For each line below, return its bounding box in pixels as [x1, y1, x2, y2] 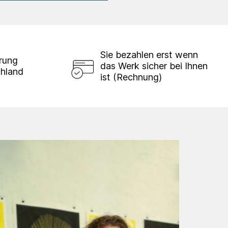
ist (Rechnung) [100, 71, 162, 82]
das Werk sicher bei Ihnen [100, 60, 208, 71]
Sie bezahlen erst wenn [100, 49, 198, 60]
